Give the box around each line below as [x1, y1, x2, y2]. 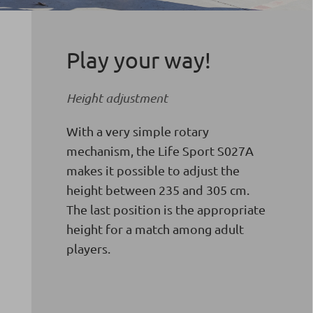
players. [66, 241, 110, 256]
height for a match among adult [66, 221, 244, 236]
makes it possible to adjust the [66, 163, 240, 177]
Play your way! [66, 46, 211, 73]
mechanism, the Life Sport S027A [66, 143, 254, 158]
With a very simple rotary [66, 124, 209, 138]
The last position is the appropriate [66, 202, 265, 217]
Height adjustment [66, 90, 168, 105]
